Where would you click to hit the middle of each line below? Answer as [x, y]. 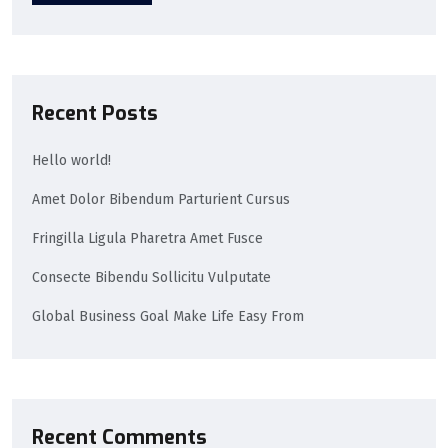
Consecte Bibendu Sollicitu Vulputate [151, 277]
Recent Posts [95, 113]
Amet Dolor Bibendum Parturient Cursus [161, 199]
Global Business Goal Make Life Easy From [168, 316]
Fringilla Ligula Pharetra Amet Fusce [147, 238]
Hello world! [71, 160]
